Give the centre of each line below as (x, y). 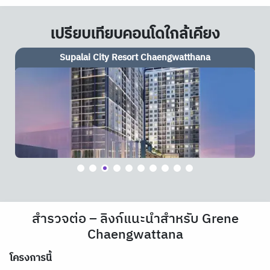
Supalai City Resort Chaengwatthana (135, 58)
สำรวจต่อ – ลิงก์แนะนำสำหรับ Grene (135, 219)
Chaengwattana (135, 235)
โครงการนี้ (31, 258)
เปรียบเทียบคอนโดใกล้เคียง (135, 34)
